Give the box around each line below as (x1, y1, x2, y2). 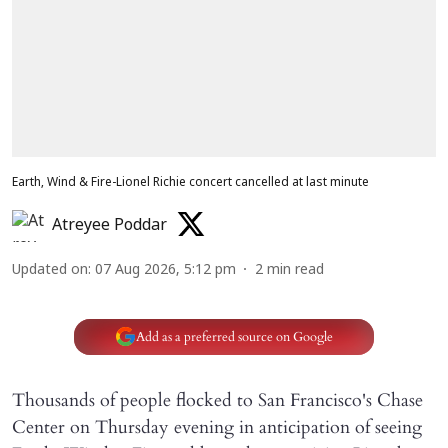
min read (267, 262, 324, 280)
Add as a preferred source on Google (135, 327, 333, 346)
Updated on (12, 262, 88, 280)
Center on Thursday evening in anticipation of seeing (12, 415, 422, 441)
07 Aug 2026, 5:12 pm (95, 262, 236, 280)
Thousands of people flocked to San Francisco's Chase (12, 388, 423, 414)
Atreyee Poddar (52, 216, 167, 237)
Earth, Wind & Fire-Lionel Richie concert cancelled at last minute (12, 176, 369, 191)
